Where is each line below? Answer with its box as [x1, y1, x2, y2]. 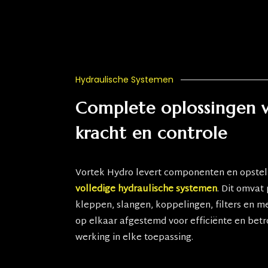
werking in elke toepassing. [75, 230, 193, 246]
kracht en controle [75, 123, 227, 144]
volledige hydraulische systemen [75, 181, 217, 197]
